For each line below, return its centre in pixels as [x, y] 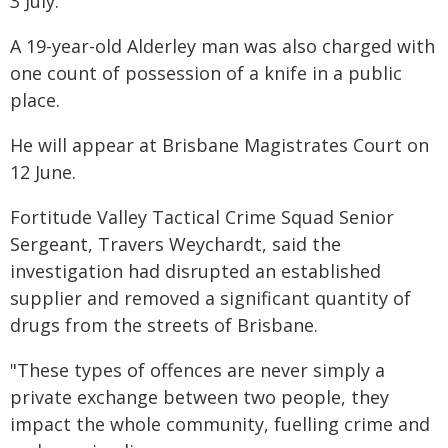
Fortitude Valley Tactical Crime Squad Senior [202, 217]
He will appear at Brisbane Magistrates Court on [219, 145]
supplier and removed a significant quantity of [210, 298]
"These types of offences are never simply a [197, 370]
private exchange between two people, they [199, 397]
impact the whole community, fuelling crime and [220, 424]
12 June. [43, 172]
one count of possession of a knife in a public [206, 73]
